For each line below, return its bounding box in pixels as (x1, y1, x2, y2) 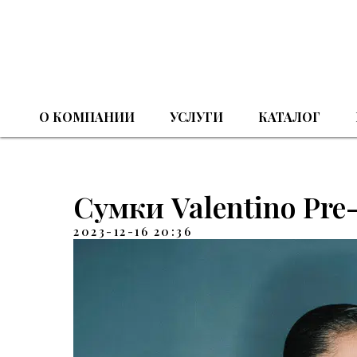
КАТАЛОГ (257, 108, 320, 125)
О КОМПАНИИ (38, 108, 135, 125)
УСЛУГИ (169, 108, 223, 125)
